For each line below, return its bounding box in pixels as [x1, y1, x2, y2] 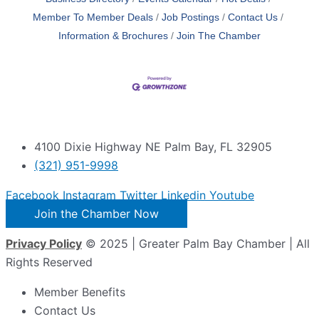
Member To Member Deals [33, 12, 153, 23]
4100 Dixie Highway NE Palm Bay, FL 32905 [34, 139, 272, 154]
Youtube [209, 187, 254, 202]
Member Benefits [34, 284, 125, 299]
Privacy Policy [6, 236, 82, 251]
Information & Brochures [58, 31, 168, 41]
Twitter [120, 187, 157, 202]
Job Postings [162, 12, 219, 23]
